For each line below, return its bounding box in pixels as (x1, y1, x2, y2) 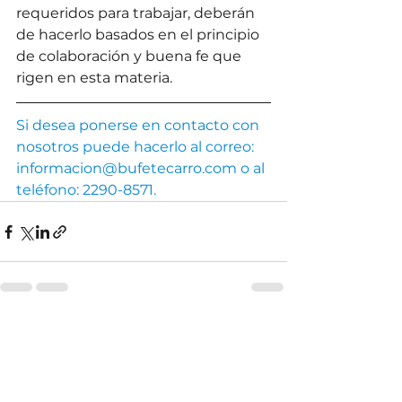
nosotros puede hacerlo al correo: (16, 138, 258, 156)
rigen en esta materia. (16, 69, 172, 87)
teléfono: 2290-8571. (16, 181, 156, 199)
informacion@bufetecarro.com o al (16, 160, 268, 178)
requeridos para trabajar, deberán (16, 4, 258, 22)
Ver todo (233, 325, 287, 342)
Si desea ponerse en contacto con (16, 117, 263, 135)
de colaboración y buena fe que (16, 48, 245, 66)
